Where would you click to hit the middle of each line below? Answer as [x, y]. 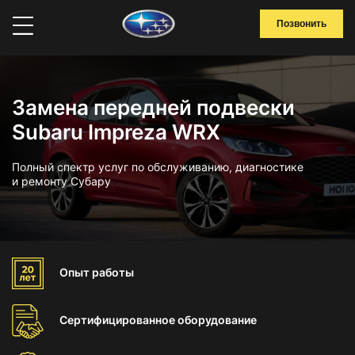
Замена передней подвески [153, 107]
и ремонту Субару [61, 181]
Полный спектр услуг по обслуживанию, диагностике [158, 167]
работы [113, 272]
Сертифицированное [118, 320]
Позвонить [302, 24]
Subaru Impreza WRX [116, 132]
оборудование [217, 320]
